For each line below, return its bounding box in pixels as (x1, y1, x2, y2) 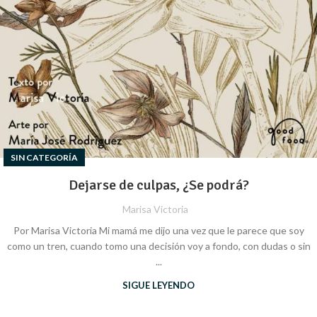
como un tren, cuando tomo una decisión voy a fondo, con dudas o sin (6, 239, 311, 252)
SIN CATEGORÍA (11, 151, 78, 163)
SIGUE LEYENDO (122, 279, 195, 291)
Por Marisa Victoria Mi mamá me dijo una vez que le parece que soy (13, 224, 304, 236)
